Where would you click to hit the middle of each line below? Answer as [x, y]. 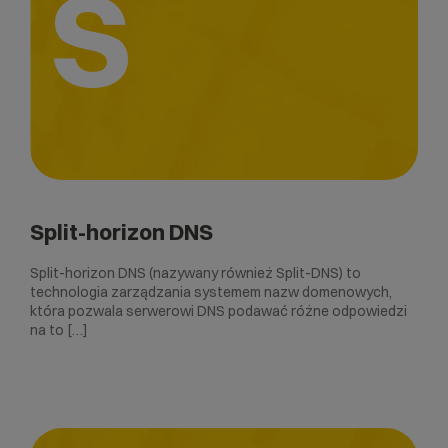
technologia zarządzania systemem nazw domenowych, [211, 292]
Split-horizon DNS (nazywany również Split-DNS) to [195, 273]
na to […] [59, 330]
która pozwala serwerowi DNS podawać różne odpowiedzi [218, 311]
